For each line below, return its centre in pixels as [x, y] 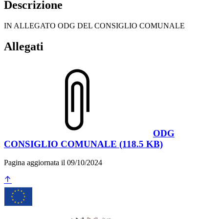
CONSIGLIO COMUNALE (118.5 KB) [83, 144]
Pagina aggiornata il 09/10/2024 [53, 163]
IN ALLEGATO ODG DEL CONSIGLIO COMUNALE [94, 25]
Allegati [24, 46]
